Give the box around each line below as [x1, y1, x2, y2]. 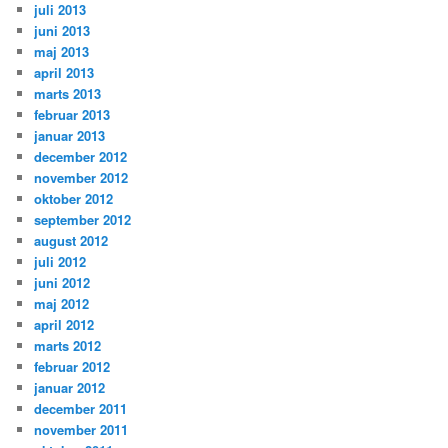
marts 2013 [34, 84, 102, 104]
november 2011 [34, 420, 129, 440]
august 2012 [34, 231, 109, 251]
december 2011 [34, 399, 128, 419]
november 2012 [34, 168, 129, 188]
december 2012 [34, 147, 128, 167]
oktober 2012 [34, 189, 114, 209]
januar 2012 [34, 378, 106, 398]
